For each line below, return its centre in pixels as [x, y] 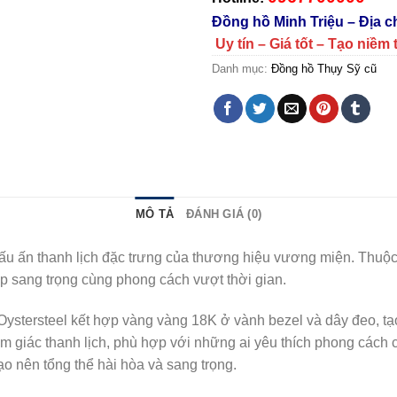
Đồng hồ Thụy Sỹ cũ [324, 69]
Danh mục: [241, 69]
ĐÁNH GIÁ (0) [224, 214]
